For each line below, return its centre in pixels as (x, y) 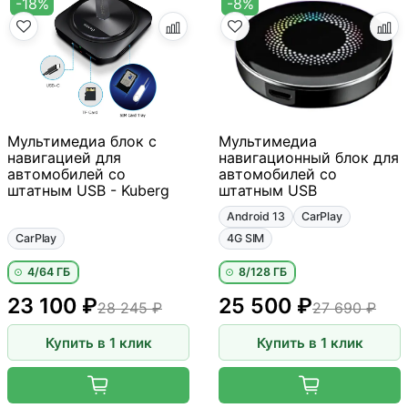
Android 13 (256, 216)
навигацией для (64, 157)
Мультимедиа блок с (82, 141)
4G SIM (246, 238)
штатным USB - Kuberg (88, 190)
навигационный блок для (309, 157)
